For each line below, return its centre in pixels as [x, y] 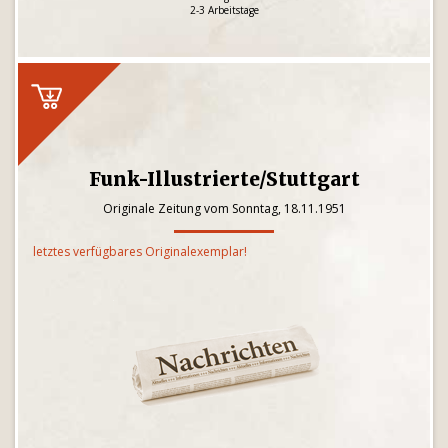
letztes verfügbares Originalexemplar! [140, 251]
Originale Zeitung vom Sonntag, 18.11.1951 [224, 208]
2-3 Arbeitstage [224, 10]
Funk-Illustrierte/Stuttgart [224, 179]
